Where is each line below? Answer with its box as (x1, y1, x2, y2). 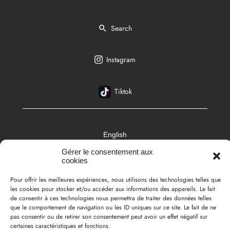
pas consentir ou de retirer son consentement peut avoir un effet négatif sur (10, 212, 207, 221)
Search (111, 23, 132, 33)
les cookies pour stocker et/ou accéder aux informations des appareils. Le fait (10, 184, 215, 194)
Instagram (106, 54, 136, 65)
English (103, 130, 127, 139)
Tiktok (114, 86, 132, 97)
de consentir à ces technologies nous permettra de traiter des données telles (10, 194, 212, 203)
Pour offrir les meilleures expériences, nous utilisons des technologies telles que (10, 175, 221, 184)
